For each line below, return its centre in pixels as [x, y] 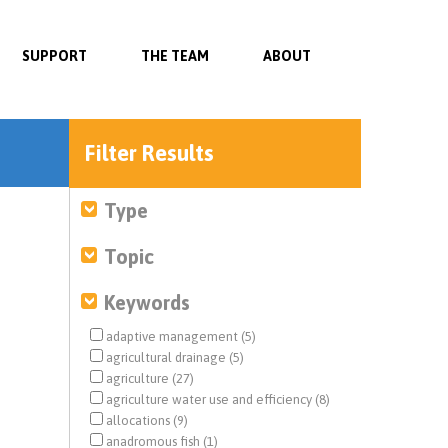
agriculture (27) [148, 378]
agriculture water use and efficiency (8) [216, 399]
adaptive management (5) [179, 336]
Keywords [146, 302]
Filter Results [149, 153]
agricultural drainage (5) [173, 357]
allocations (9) [145, 420]
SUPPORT [54, 56]
